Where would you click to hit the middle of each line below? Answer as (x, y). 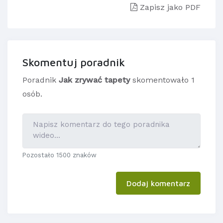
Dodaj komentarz (158, 183)
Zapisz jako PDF (169, 7)
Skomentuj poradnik (74, 62)
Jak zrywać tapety (94, 80)
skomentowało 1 (162, 80)
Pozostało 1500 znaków (59, 155)
